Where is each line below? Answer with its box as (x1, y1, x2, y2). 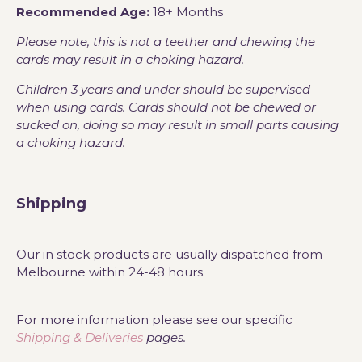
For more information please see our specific (16, 311, 293, 327)
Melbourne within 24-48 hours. (16, 263, 205, 280)
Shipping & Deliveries (16, 329, 143, 345)
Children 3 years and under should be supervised (16, 82, 310, 98)
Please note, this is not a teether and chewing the (16, 34, 315, 50)
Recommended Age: (16, 4, 149, 20)
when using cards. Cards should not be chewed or (16, 99, 316, 116)
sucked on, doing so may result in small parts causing (16, 117, 339, 133)
